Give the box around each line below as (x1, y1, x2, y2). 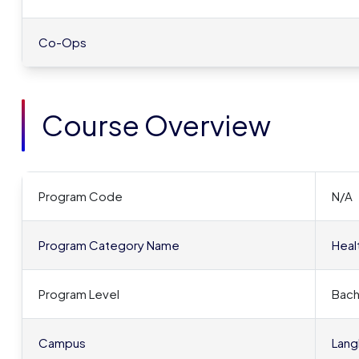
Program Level (38, 286, 122, 301)
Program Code (38, 188, 125, 204)
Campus (38, 335, 86, 350)
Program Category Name (38, 237, 179, 252)
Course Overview (42, 107, 271, 143)
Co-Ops (38, 34, 87, 50)
